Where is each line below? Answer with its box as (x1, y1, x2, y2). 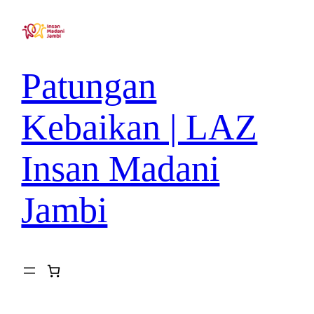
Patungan (21, 65, 157, 106)
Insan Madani (21, 148, 220, 189)
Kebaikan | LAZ (21, 107, 258, 147)
